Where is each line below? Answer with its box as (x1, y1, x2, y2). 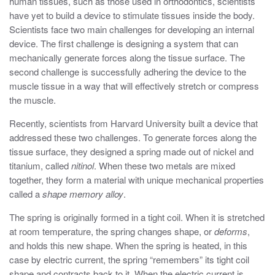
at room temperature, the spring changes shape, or (9, 225, 214, 238)
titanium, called (9, 159, 71, 172)
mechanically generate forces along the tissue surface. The (9, 51, 245, 64)
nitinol (71, 159, 94, 172)
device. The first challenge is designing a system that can (9, 37, 238, 50)
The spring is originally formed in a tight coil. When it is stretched (9, 211, 265, 224)
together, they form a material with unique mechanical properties (9, 173, 264, 187)
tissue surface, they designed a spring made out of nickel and (9, 145, 254, 158)
